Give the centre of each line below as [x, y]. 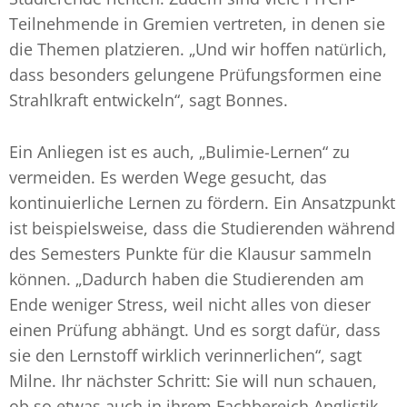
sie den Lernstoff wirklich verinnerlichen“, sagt [185, 355]
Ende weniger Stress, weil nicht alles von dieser [190, 304]
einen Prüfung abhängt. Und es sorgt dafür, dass [195, 329]
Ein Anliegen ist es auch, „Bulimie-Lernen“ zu [179, 151]
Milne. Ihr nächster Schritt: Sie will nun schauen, [193, 380]
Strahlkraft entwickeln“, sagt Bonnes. [149, 99]
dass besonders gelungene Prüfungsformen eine [195, 74]
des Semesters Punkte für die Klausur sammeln [190, 253]
